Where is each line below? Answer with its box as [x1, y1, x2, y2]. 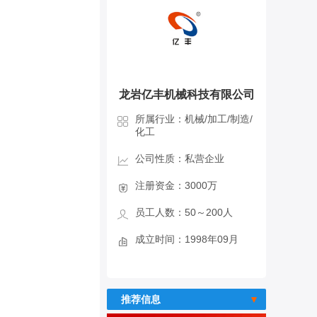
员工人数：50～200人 [135, 207, 233, 218]
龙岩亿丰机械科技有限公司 [118, 88, 255, 100]
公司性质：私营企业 [135, 153, 224, 164]
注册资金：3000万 [135, 180, 217, 191]
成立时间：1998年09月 [135, 234, 238, 245]
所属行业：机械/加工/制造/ [135, 113, 253, 125]
